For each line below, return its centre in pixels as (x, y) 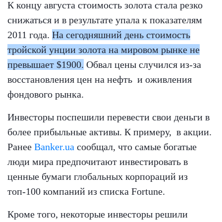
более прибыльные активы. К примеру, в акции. (110, 132)
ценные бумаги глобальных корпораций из (98, 177)
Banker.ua (54, 147)
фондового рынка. (46, 94)
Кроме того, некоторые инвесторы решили (98, 214)
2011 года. (30, 35)
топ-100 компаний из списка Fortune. (87, 192)
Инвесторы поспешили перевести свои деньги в (109, 117)
